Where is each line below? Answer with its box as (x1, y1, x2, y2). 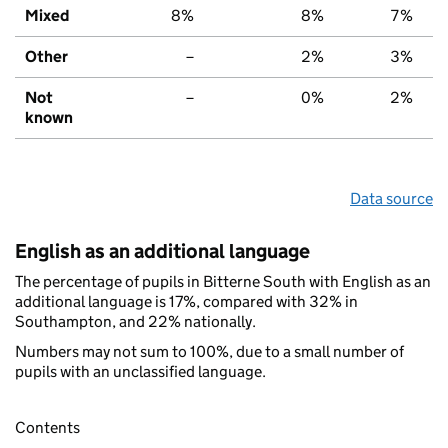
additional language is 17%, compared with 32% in (15, 291, 358, 311)
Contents (15, 418, 80, 438)
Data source (350, 188, 433, 208)
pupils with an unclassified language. (15, 361, 266, 381)
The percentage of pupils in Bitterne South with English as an (15, 271, 431, 291)
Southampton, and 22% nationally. (15, 311, 256, 331)
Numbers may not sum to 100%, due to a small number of (15, 341, 404, 361)
